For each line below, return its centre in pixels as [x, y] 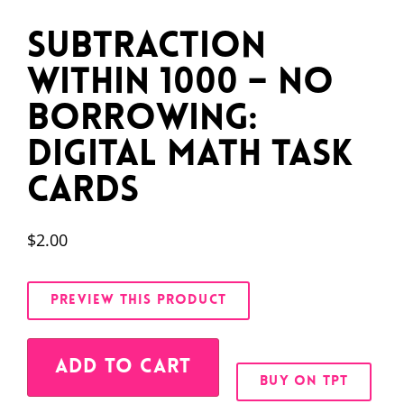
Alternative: [258, 350]
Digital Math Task [190, 156]
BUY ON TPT [304, 381]
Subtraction [147, 47]
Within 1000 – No [180, 83]
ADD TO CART [124, 367]
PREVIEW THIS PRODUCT [138, 300]
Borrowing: [142, 119]
